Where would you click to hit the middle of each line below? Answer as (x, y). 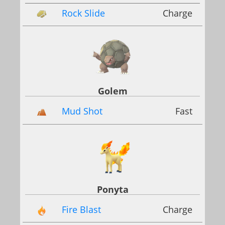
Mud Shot (82, 111)
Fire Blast (81, 209)
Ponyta (113, 189)
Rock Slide (83, 13)
